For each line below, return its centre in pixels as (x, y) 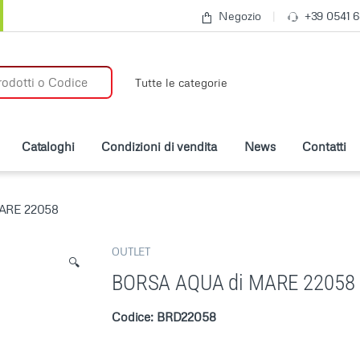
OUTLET (131, 252)
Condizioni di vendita (160, 146)
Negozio (240, 16)
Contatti (325, 146)
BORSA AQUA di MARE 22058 (233, 282)
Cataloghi (48, 146)
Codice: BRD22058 (164, 316)
